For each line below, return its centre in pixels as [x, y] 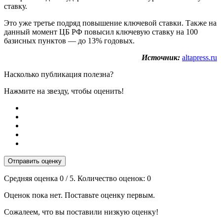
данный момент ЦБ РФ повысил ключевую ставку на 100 [101, 32]
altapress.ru [200, 57]
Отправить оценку [35, 161]
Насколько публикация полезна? [59, 74]
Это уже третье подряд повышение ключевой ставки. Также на [110, 23]
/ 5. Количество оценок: [105, 178]
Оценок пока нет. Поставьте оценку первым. [79, 195]
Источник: [161, 57]
